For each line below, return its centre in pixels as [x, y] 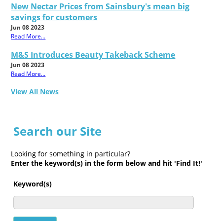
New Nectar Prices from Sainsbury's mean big [100, 7]
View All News [35, 92]
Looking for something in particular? [71, 154]
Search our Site [58, 131]
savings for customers [54, 18]
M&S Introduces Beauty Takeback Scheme [93, 55]
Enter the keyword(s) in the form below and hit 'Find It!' [107, 163]
